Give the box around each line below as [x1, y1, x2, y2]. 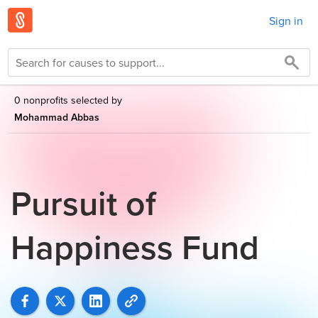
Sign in [269, 12, 303, 28]
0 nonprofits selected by [14, 93, 122, 107]
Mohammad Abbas [14, 110, 99, 124]
